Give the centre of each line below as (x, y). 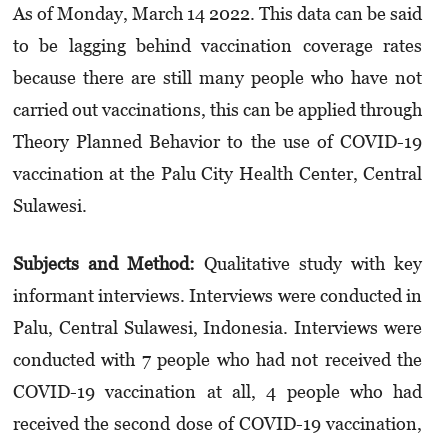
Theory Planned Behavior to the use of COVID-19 (217, 142)
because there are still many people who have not (217, 78)
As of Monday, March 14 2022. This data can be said (217, 14)
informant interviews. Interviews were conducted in (217, 296)
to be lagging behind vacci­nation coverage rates (217, 46)
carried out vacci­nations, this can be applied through (217, 110)
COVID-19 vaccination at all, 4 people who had (217, 392)
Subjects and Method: (103, 264)
